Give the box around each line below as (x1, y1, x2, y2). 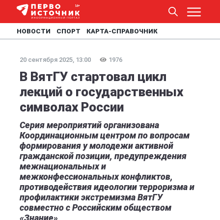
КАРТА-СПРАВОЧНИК (86, 27, 158, 35)
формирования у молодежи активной (20, 140, 173, 151)
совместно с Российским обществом (20, 202, 171, 213)
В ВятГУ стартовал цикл (20, 69, 166, 84)
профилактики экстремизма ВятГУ (20, 192, 163, 202)
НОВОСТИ (17, 27, 51, 35)
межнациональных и (20, 161, 106, 171)
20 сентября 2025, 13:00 (20, 56, 91, 63)
